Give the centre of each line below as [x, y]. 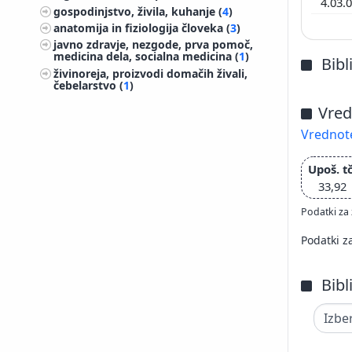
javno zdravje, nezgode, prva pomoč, [154, 45]
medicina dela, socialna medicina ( [147, 57]
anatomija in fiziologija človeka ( [142, 27]
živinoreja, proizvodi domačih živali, [151, 73]
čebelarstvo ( [89, 85]
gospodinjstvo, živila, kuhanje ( [138, 11]
